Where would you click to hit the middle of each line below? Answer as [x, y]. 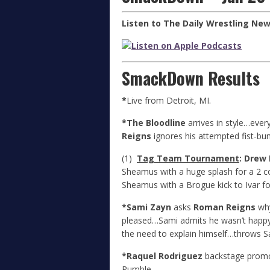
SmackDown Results [191, 78]
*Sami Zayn [146, 207]
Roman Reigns [224, 207]
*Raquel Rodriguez [162, 256]
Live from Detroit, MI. [169, 101]
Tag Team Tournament [188, 159]
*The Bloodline [154, 123]
